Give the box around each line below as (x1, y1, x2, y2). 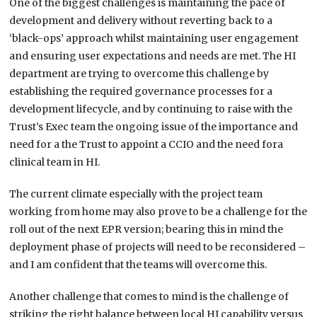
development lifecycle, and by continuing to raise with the (9, 103, 293, 116)
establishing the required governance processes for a (9, 85, 273, 98)
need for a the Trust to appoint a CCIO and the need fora (9, 138, 284, 151)
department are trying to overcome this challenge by (9, 67, 270, 81)
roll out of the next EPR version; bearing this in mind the (9, 223, 284, 236)
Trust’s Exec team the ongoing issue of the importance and (9, 120, 299, 134)
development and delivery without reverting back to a (9, 14, 273, 28)
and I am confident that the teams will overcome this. (9, 258, 267, 272)
